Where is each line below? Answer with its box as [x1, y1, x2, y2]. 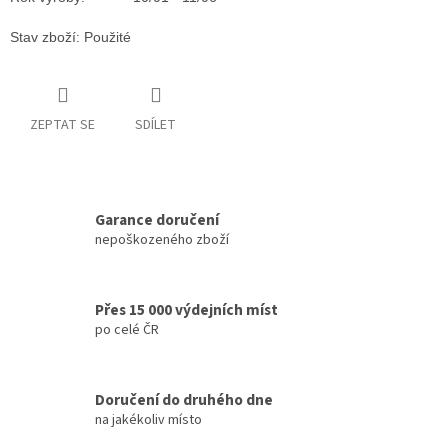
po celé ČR [95, 319, 159, 340]
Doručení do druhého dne [95, 388, 273, 411]
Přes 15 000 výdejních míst [95, 298, 278, 321]
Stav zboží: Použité [10, 29, 131, 46]
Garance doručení [95, 208, 219, 231]
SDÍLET [135, 115, 176, 136]
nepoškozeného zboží [95, 229, 229, 250]
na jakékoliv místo [95, 409, 202, 430]
